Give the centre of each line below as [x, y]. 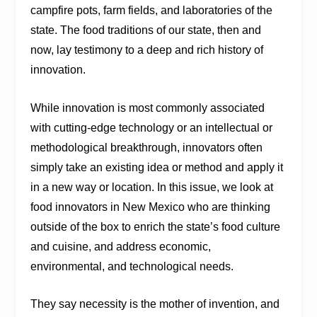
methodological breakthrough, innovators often [146, 147]
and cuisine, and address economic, [120, 246]
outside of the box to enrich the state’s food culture [155, 226]
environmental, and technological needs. [132, 266]
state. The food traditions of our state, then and [145, 30]
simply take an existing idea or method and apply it [156, 167]
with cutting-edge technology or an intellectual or [151, 127]
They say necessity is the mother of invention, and [155, 304]
